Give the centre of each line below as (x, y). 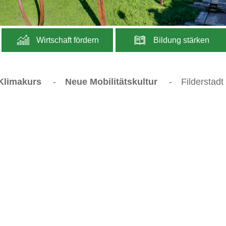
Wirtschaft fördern (66, 40)
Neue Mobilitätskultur (111, 81)
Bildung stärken (180, 40)
